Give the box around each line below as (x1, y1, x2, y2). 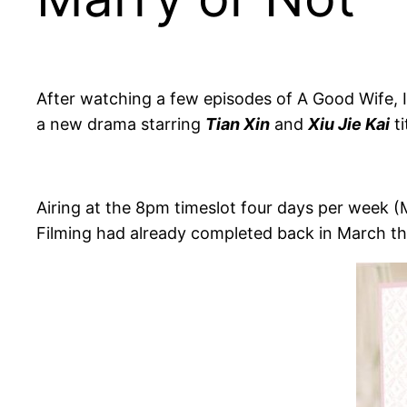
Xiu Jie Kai (308, 114, 390, 134)
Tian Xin (205, 114, 270, 134)
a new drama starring (36, 114, 205, 134)
